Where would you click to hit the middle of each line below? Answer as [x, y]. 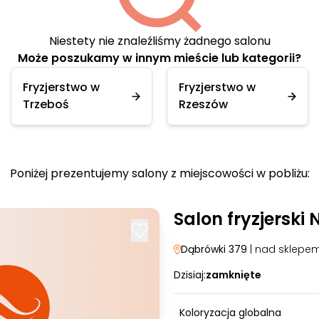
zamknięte [234, 275]
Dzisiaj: [190, 275]
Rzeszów [203, 104]
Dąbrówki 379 [215, 249]
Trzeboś [46, 104]
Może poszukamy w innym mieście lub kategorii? [159, 58]
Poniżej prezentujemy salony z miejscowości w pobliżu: [159, 173]
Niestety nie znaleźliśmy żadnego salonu [159, 41]
